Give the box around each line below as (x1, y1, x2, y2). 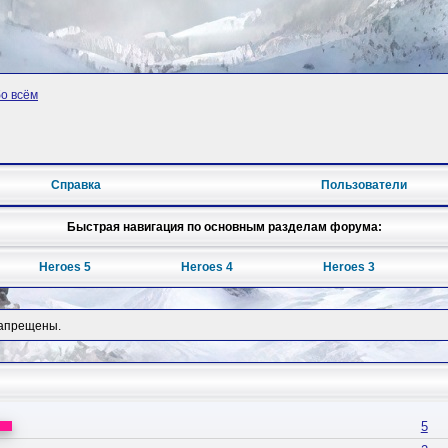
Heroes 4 (180, 260, 233, 275)
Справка (50, 178, 101, 193)
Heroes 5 (39, 260, 92, 275)
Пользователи (321, 178, 408, 193)
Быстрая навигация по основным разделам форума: (66, 220, 382, 235)
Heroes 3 (322, 260, 375, 275)
